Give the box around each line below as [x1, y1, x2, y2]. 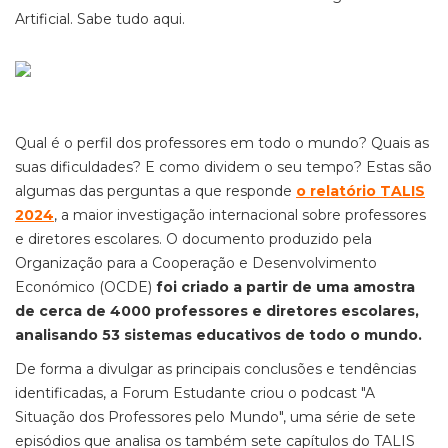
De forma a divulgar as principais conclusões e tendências [15, 360, 416, 378]
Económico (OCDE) [15, 278, 156, 296]
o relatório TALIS [296, 182, 425, 200]
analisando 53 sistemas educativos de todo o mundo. [15, 326, 426, 344]
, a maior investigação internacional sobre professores [54, 206, 426, 224]
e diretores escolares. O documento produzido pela [15, 230, 372, 248]
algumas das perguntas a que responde [15, 182, 296, 200]
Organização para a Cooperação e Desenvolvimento [15, 254, 377, 272]
